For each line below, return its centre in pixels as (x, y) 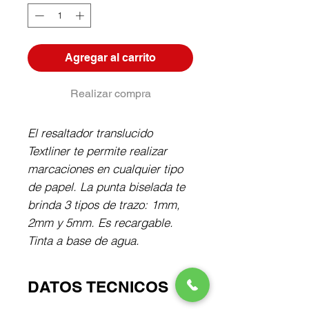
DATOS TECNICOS (98, 287)
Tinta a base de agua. (83, 241)
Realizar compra (110, 94)
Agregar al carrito (110, 58)
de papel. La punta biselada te (106, 187)
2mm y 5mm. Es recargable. (100, 223)
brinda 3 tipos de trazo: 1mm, (104, 205)
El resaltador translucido (90, 133)
